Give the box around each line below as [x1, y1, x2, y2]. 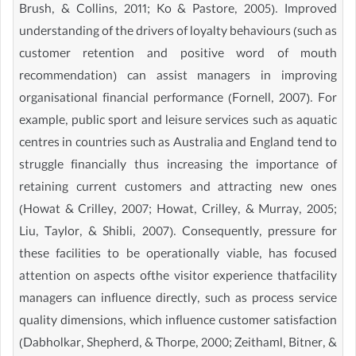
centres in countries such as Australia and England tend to [18, 134, 338, 154]
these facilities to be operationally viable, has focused [18, 246, 338, 265]
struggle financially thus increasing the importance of [18, 157, 338, 176]
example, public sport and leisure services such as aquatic [18, 112, 338, 132]
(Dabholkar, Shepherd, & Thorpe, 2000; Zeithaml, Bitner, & [18, 335, 338, 354]
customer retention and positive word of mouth [18, 45, 338, 65]
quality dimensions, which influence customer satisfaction [18, 312, 338, 332]
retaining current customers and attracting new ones [18, 179, 338, 199]
